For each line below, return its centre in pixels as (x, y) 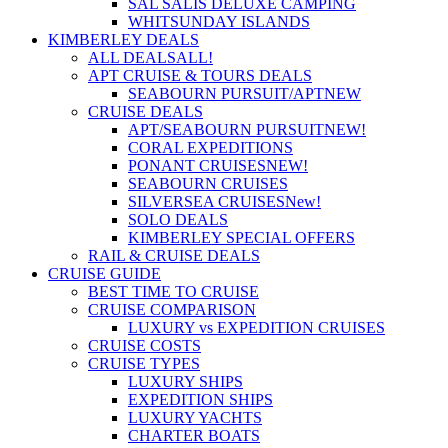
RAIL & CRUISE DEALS (174, 256)
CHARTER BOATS (194, 436)
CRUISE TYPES (144, 364)
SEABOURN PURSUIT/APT (226, 94)
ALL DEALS (132, 58)
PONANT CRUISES (197, 166)
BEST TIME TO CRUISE (173, 292)
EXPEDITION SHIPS (200, 400)
